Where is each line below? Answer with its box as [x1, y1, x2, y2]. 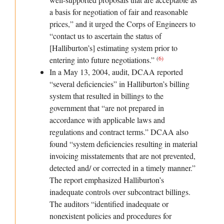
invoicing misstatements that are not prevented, [49, 150, 195, 161]
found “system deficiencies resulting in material [49, 138, 197, 149]
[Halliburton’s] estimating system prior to [49, 42, 177, 53]
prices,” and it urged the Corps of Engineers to [49, 18, 195, 29]
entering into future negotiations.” [49, 54, 156, 65]
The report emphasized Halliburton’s [49, 174, 164, 185]
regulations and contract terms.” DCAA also [49, 126, 188, 137]
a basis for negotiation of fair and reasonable [49, 6, 188, 17]
